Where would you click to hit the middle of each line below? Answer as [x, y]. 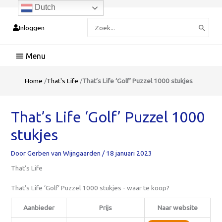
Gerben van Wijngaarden [65, 153]
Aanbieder [39, 207]
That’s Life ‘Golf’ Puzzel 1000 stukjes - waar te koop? [90, 188]
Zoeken [99, 22]
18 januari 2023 [129, 153]
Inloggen [32, 28]
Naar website [177, 207]
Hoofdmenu [40, 53]
